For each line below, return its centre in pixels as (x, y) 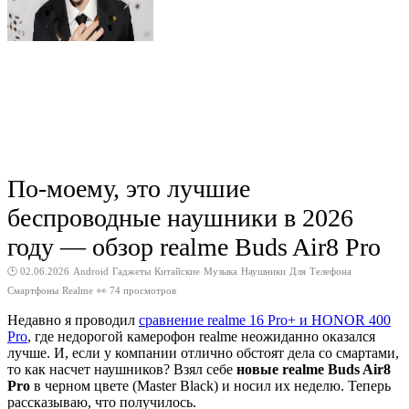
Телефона (330, 271)
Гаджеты (131, 271)
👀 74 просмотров (136, 290)
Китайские (177, 271)
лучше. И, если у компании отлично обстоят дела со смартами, (203, 353)
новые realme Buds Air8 (314, 369)
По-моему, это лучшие (129, 189)
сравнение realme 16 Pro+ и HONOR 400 (265, 320)
